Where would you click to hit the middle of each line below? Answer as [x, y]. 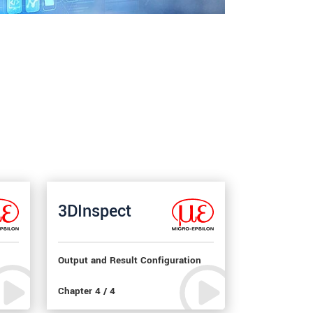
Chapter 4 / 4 [87, 291]
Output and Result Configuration [130, 260]
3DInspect [95, 212]
